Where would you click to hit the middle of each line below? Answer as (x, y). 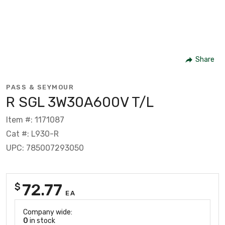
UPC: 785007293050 (45, 148)
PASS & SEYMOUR (40, 87)
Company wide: (48, 212)
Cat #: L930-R (32, 134)
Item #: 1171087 (35, 120)
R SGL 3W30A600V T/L (80, 102)
